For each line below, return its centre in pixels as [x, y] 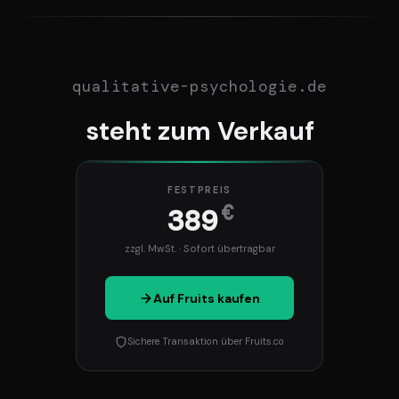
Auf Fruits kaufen [207, 298]
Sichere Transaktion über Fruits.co [206, 342]
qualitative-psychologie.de [199, 87]
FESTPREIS [199, 189]
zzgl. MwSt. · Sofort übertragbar [199, 248]
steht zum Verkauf [199, 131]
